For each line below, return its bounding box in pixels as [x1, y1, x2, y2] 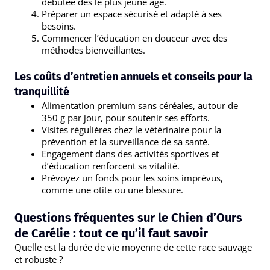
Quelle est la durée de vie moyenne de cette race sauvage [14, 240, 252, 253]
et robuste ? [14, 253, 63, 265]
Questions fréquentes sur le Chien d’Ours [14, 210, 242, 225]
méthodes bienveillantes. [42, 43, 145, 56]
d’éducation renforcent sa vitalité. [42, 160, 180, 172]
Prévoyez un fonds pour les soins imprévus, [42, 172, 223, 184]
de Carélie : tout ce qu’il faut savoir [14, 225, 208, 240]
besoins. [42, 19, 76, 32]
